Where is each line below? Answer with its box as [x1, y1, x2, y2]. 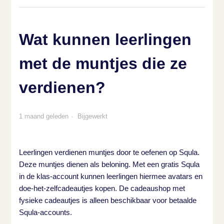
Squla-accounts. [19, 208, 72, 217]
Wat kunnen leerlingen [19, 30, 192, 48]
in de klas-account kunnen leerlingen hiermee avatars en [19, 172, 203, 181]
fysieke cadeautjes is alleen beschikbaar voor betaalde [19, 196, 197, 205]
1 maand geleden [19, 112, 69, 120]
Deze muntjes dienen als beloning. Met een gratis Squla [19, 160, 200, 169]
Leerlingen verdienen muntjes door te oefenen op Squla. [19, 148, 200, 157]
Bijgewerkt [77, 112, 108, 120]
